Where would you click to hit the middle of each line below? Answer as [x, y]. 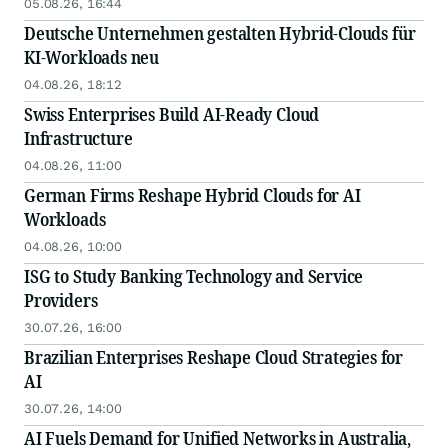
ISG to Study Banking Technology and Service [194, 276]
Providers [61, 300]
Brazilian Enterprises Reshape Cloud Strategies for [213, 357]
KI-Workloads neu [92, 57]
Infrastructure [78, 138]
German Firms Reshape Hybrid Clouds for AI [192, 195]
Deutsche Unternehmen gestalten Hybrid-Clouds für [220, 33]
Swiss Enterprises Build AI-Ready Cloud [172, 114]
